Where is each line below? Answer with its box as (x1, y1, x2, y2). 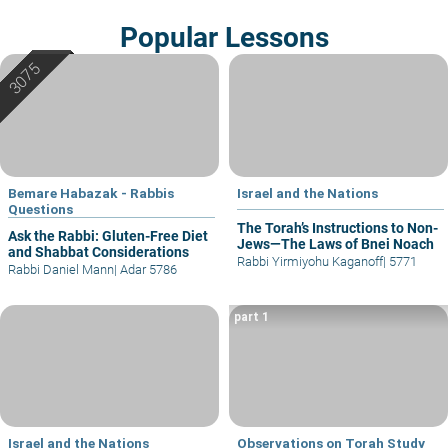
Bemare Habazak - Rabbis (8, 184, 174, 201)
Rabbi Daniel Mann (8, 261, 114, 277)
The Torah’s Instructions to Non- (237, 219, 438, 236)
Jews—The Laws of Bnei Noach (237, 235, 434, 252)
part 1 (234, 309, 269, 324)
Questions (8, 200, 73, 217)
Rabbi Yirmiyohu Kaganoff (237, 253, 383, 269)
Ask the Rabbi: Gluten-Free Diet (8, 227, 208, 244)
